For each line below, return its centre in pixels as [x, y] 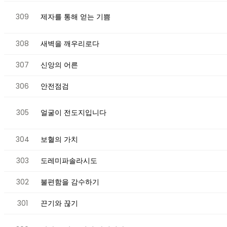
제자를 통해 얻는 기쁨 [75, 16]
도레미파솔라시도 [69, 160]
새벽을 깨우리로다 [70, 43]
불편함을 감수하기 [70, 182]
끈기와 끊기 [59, 203]
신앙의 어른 [59, 65]
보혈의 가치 [59, 139]
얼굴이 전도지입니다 [73, 112]
